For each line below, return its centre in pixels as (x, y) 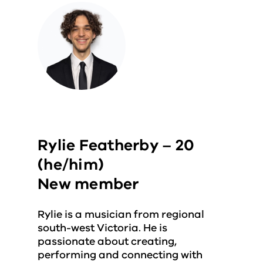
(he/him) (71, 165)
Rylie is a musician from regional (121, 214)
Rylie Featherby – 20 (116, 145)
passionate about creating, (107, 241)
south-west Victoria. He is (102, 228)
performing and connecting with (120, 255)
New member (88, 184)
